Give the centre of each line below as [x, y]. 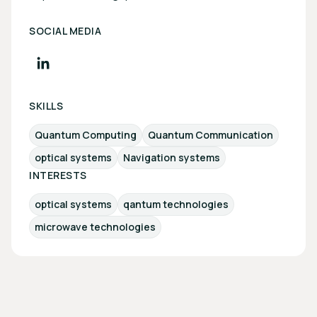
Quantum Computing [86, 135]
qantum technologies [176, 204]
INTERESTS [58, 175]
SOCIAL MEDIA [65, 31]
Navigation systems [172, 157]
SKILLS [46, 106]
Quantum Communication [211, 135]
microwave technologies [95, 227]
